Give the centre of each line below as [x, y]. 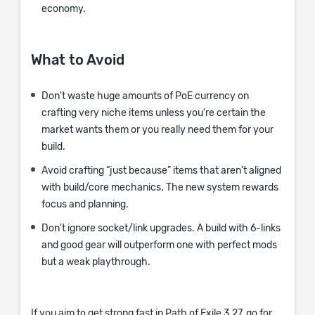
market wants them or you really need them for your [157, 130]
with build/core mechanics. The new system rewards [160, 188]
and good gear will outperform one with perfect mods [159, 245]
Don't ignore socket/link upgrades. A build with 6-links [161, 229]
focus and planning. [85, 205]
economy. [64, 9]
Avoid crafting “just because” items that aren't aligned [161, 171]
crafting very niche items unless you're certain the [154, 113]
